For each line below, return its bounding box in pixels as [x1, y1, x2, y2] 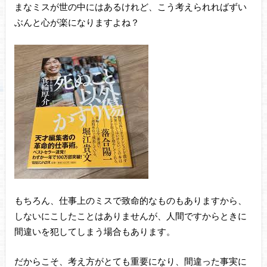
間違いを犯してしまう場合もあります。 [14, 225, 175, 237]
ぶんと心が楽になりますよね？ [14, 17, 139, 28]
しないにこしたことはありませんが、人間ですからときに [14, 210, 247, 221]
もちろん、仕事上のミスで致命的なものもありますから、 [14, 194, 247, 206]
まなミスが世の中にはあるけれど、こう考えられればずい [14, 1, 247, 13]
